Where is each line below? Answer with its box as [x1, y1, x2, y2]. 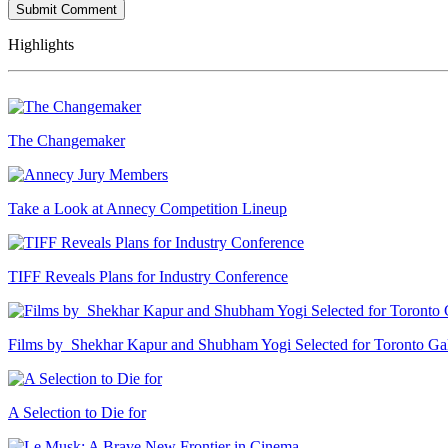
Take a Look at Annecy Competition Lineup [8, 199, 287, 217]
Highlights [8, 35, 74, 53]
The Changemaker [8, 131, 125, 149]
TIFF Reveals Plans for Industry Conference [8, 267, 288, 285]
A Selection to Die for [8, 403, 146, 421]
